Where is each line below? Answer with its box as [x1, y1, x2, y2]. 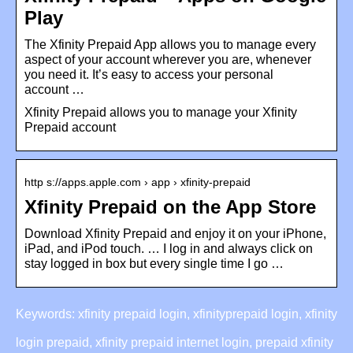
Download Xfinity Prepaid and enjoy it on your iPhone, [24, 226, 326, 240]
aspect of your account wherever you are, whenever [24, 52, 311, 66]
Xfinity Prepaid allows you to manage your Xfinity [24, 105, 297, 119]
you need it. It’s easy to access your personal [24, 67, 273, 81]
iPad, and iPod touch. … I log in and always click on [24, 241, 313, 255]
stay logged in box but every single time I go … [24, 256, 284, 270]
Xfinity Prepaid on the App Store [24, 195, 316, 217]
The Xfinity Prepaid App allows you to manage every [24, 37, 316, 51]
